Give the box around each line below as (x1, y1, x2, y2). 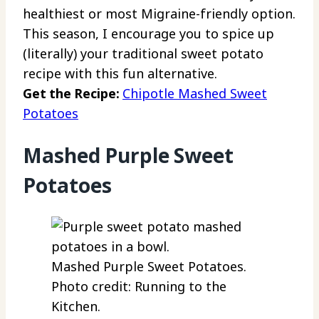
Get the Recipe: (23, 85, 122, 103)
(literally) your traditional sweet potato (23, 45, 263, 63)
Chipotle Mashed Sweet (122, 85, 267, 103)
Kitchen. (51, 297, 100, 315)
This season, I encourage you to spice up (23, 25, 274, 43)
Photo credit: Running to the (51, 277, 226, 295)
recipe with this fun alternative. (23, 65, 217, 83)
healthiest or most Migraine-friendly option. (23, 5, 296, 23)
